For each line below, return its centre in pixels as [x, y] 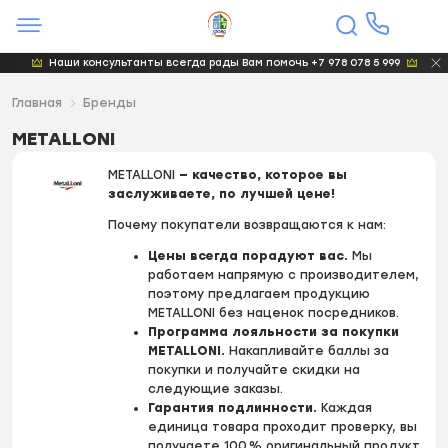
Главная [37, 102]
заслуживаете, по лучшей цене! [222, 193]
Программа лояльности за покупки [274, 331]
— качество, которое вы [261, 174]
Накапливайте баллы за [307, 350]
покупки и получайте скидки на [254, 369]
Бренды [110, 102]
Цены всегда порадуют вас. [248, 255]
